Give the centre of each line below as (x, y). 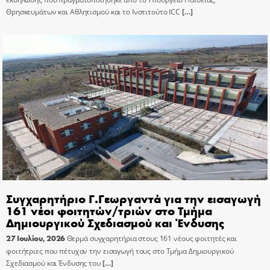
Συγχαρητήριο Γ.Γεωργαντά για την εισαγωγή (133, 198)
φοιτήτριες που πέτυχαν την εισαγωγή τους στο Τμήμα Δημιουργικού (120, 251)
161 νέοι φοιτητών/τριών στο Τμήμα (109, 210)
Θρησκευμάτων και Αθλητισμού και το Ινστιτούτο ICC (93, 11)
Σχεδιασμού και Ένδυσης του (53, 263)
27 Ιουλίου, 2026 (36, 238)
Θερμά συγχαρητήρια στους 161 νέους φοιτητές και (152, 238)
